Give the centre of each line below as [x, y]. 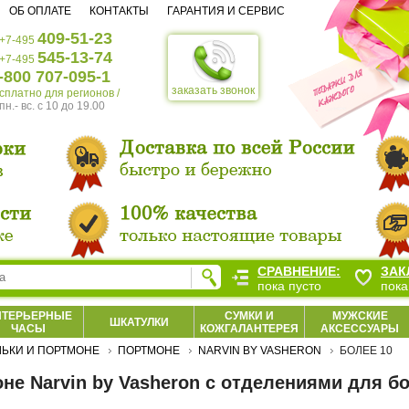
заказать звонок [213, 90]
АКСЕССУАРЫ [360, 329]
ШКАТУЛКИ [139, 322]
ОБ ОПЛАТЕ [40, 11]
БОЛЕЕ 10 [366, 351]
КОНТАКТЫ [119, 11]
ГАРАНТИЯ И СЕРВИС [226, 11]
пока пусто [289, 286]
